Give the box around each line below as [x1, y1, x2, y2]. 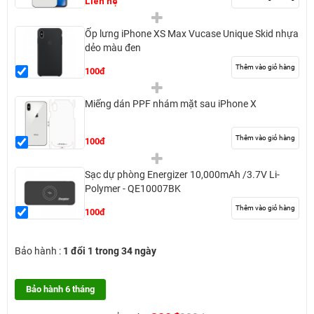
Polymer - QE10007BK [85, 182, 181, 194]
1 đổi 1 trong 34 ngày [63, 245, 156, 257]
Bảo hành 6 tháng [26, 284, 95, 295]
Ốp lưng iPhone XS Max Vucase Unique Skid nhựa [85, 27, 299, 39]
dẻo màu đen [85, 41, 141, 53]
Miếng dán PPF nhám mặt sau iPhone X [85, 98, 257, 110]
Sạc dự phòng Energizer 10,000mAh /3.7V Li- [85, 168, 280, 180]
